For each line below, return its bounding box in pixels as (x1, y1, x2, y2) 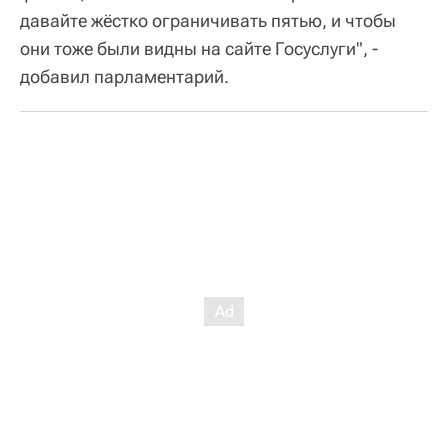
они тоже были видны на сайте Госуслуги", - (20, 37, 378, 59)
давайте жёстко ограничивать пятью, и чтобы (20, 9, 396, 31)
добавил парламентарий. (20, 65, 229, 87)
